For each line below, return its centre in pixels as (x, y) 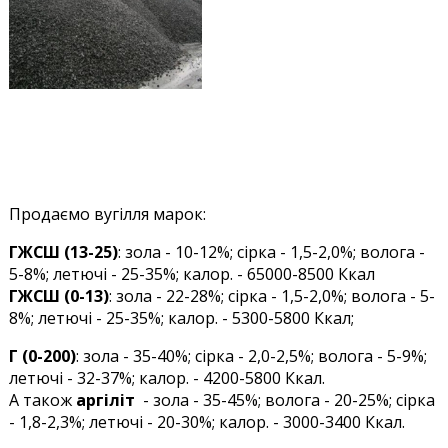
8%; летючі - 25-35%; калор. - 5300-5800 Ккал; (181, 317)
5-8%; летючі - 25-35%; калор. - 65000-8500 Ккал (191, 273)
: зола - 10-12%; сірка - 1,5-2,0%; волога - (271, 251)
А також (42, 399)
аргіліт (105, 399)
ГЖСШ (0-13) (58, 295)
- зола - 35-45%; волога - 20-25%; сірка (284, 399)
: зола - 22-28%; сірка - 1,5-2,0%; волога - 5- (271, 295)
